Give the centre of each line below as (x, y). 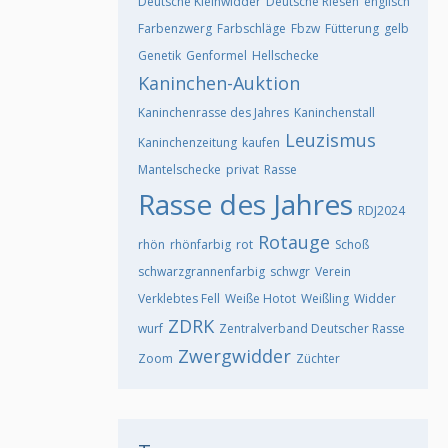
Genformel (216, 56)
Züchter (318, 359)
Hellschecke (285, 56)
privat (242, 170)
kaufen (261, 143)
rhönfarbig (200, 245)
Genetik (159, 56)
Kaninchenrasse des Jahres (213, 113)
